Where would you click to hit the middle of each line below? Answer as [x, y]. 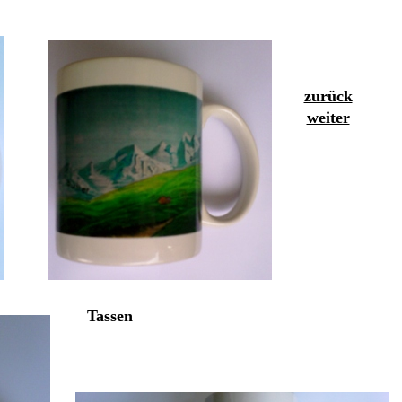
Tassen [110, 316]
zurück [328, 96]
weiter [328, 118]
